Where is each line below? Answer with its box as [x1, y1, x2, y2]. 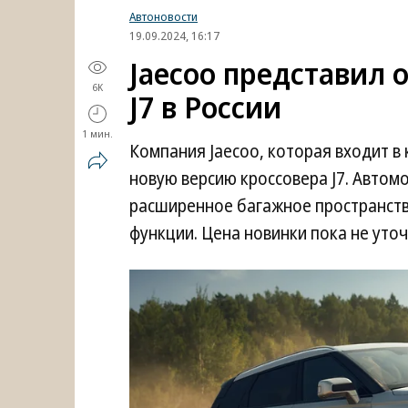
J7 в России [129, 87, 281, 127]
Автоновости [129, 8, 198, 25]
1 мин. [82, 127, 113, 140]
